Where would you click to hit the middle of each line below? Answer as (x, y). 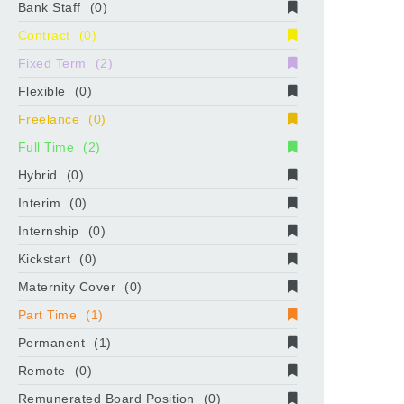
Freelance (49, 119)
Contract (44, 35)
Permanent (51, 342)
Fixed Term (52, 63)
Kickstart (44, 258)
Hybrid (37, 174)
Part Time (47, 314)
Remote (41, 370)
